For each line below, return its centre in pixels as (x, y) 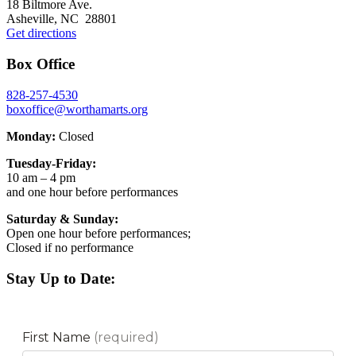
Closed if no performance (70, 247)
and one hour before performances (92, 192)
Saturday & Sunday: (62, 219)
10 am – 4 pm (41, 177)
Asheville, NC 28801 (62, 19)
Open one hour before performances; (99, 233)
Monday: (31, 136)
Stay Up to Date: (61, 278)
